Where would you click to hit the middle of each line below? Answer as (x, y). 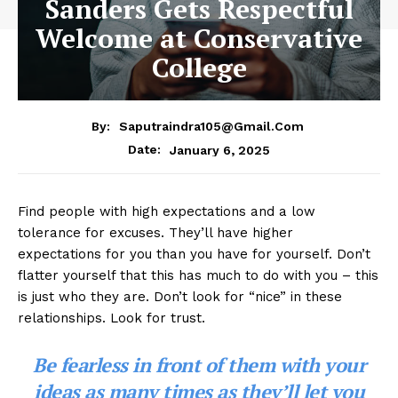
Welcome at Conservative (199, 38)
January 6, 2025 (220, 150)
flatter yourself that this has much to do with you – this (198, 276)
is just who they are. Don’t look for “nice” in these (180, 297)
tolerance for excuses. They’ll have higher (155, 233)
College (199, 67)
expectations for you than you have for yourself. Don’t (194, 255)
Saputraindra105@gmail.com (211, 127)
